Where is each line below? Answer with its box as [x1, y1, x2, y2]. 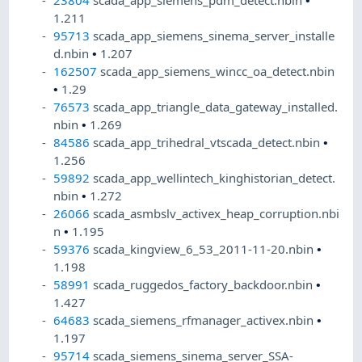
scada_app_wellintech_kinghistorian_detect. [93, 170, 336, 187]
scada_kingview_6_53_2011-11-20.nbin [93, 241, 318, 258]
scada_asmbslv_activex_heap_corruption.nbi [93, 205, 340, 222]
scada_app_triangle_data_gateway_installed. [93, 99, 339, 116]
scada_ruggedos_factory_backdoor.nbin [93, 276, 317, 293]
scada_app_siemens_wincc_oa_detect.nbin [100, 63, 335, 80]
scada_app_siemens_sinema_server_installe [93, 27, 335, 44]
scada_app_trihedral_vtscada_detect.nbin [93, 134, 324, 151]
